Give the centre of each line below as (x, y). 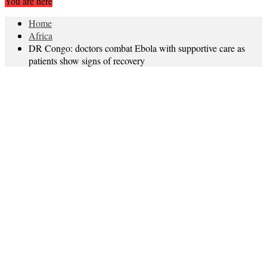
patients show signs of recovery (87, 60)
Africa (41, 35)
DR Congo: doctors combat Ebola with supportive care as (137, 48)
